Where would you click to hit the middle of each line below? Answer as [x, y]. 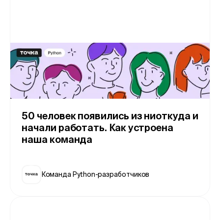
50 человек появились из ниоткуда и [110, 116]
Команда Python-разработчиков [95, 174]
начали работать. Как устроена [97, 128]
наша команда [57, 140]
